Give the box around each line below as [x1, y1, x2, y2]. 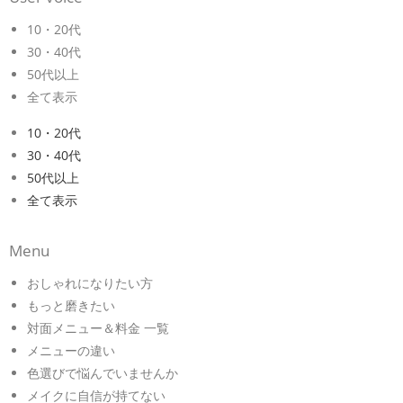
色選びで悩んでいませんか [27, 364, 178, 381]
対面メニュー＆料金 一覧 [27, 319, 169, 336]
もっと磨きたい [27, 297, 115, 314]
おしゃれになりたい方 [27, 274, 153, 291]
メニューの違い [27, 342, 115, 359]
